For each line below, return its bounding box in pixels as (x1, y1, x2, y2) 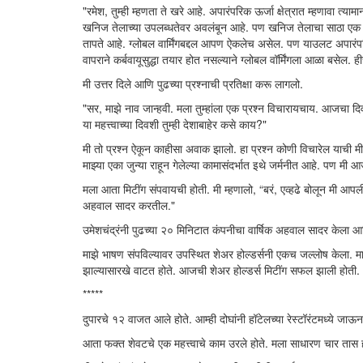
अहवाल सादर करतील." (83, 197, 175, 213)
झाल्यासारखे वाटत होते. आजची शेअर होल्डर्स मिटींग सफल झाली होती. (83, 262, 360, 278)
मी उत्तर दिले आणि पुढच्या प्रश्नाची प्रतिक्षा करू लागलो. (83, 75, 303, 92)
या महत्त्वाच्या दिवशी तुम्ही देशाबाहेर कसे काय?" (83, 116, 267, 132)
